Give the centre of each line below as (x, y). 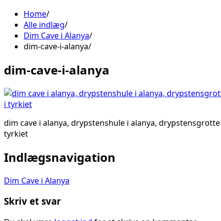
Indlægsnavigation (60, 157)
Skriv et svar (32, 201)
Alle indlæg (44, 25)
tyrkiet (16, 133)
